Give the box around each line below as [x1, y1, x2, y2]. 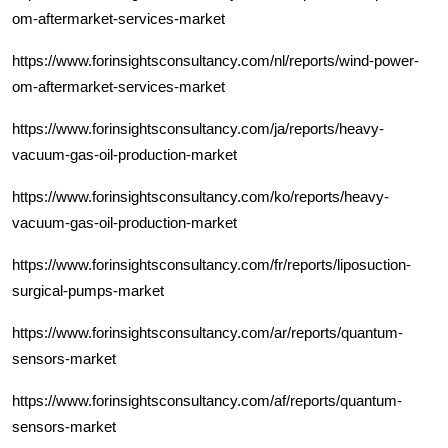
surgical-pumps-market [12, 281, 164, 299]
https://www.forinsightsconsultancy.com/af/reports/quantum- [12, 391, 402, 409]
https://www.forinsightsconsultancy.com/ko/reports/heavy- [12, 187, 389, 205]
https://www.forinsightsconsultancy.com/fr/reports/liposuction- [12, 255, 411, 273]
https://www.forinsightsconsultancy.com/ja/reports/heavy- [12, 119, 384, 137]
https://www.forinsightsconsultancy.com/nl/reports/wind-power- [12, 51, 419, 69]
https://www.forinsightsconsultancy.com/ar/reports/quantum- [12, 323, 403, 341]
